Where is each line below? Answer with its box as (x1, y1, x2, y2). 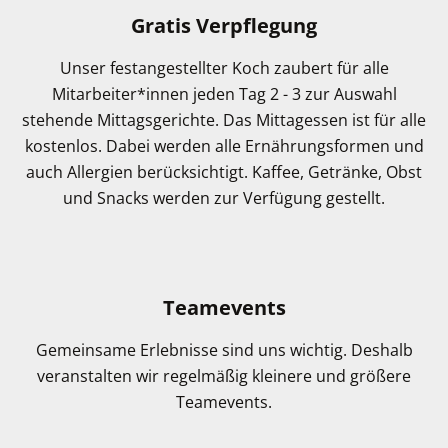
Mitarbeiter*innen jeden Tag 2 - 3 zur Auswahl (51, 83, 397, 106)
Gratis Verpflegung (131, 12, 317, 40)
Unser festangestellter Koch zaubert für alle (59, 57, 389, 80)
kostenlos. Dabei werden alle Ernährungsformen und (24, 135, 424, 158)
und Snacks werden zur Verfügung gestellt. (63, 187, 385, 210)
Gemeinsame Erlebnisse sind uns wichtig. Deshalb (35, 339, 413, 362)
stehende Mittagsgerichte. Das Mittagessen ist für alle (22, 109, 426, 132)
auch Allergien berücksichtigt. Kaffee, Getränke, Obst (26, 161, 422, 184)
